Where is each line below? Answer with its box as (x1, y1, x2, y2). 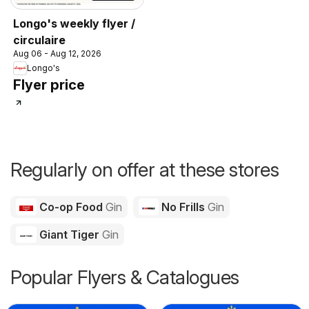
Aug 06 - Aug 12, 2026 (13, 48, 101, 59)
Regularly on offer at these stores (10, 157, 279, 181)
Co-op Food (36, 199, 106, 214)
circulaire (13, 32, 66, 47)
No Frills (159, 199, 208, 214)
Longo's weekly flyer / (13, 16, 135, 30)
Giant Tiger (36, 227, 102, 241)
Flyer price (13, 76, 85, 93)
